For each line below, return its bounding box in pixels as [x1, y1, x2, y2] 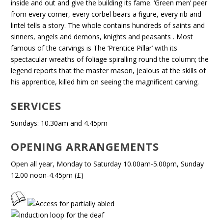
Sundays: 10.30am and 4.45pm [11, 118, 108, 128]
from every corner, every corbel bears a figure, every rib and [11, 9, 202, 19]
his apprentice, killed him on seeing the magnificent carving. [11, 77, 199, 87]
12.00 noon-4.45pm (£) [11, 170, 84, 180]
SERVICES [11, 98, 61, 113]
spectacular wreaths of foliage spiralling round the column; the [11, 55, 209, 64]
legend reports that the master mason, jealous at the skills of [11, 66, 206, 76]
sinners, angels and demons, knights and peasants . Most [11, 32, 193, 42]
